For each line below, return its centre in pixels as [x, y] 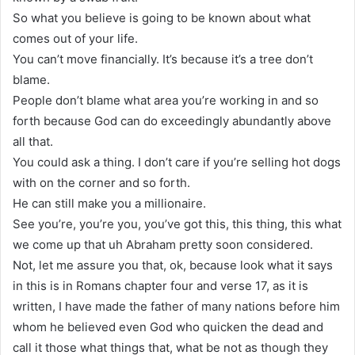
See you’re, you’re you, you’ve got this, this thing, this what [177, 223]
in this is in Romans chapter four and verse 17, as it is [160, 285]
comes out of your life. [75, 38]
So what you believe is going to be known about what [162, 17]
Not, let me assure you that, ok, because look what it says [173, 265]
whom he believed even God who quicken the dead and [168, 326]
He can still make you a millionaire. [109, 203]
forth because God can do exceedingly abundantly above [172, 120]
